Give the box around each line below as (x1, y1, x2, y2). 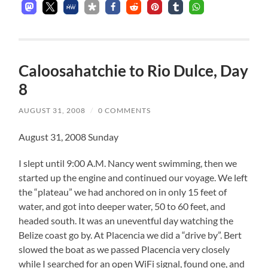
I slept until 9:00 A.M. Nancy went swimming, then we (19, 157, 237, 169)
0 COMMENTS (98, 106, 151, 115)
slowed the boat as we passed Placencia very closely (19, 243, 230, 255)
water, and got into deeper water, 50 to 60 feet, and (19, 200, 226, 212)
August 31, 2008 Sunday (19, 131, 119, 143)
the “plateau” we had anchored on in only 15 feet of (19, 186, 227, 198)
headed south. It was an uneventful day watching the (19, 215, 234, 227)
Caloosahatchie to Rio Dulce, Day (19, 61, 249, 81)
